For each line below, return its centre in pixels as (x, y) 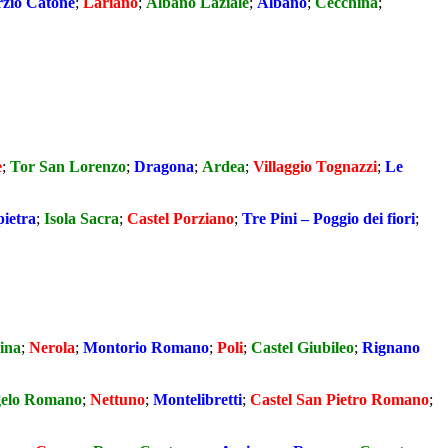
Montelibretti (197, 400)
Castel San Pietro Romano (339, 400)
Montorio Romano (146, 348)
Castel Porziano (180, 218)
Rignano (391, 348)
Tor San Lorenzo (68, 166)
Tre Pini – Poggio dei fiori (328, 218)
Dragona (164, 166)
